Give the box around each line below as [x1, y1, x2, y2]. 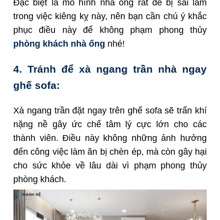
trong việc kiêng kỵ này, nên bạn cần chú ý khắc [13, 11, 207, 21]
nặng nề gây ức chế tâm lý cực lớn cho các [13, 119, 207, 129]
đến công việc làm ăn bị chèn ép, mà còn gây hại [13, 146, 207, 157]
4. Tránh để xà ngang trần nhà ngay [13, 63, 207, 75]
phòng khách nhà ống [13, 38, 105, 49]
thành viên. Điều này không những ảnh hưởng [13, 133, 207, 143]
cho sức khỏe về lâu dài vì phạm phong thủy [13, 160, 207, 170]
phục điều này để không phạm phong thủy [13, 25, 207, 35]
